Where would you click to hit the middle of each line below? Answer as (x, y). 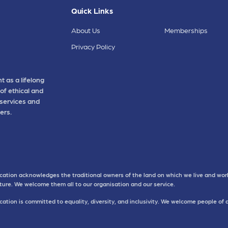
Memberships (186, 30)
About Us (86, 30)
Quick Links (92, 11)
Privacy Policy (93, 47)
